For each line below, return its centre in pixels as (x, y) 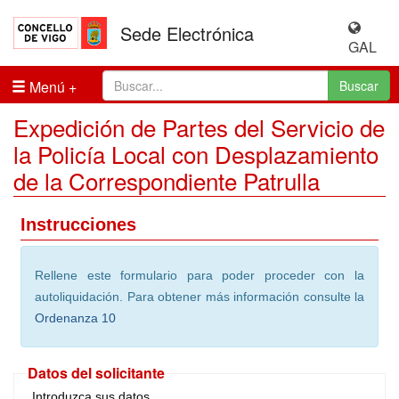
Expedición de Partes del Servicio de (199, 127)
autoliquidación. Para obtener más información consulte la (199, 297)
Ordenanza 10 (75, 318)
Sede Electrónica (187, 34)
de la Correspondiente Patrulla (167, 180)
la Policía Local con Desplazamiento (196, 154)
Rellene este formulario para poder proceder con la (199, 275)
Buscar (359, 85)
